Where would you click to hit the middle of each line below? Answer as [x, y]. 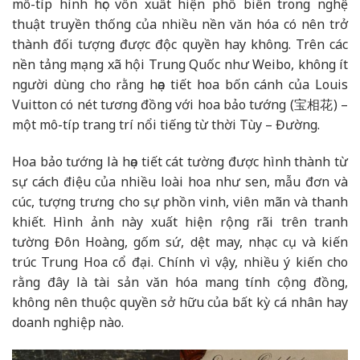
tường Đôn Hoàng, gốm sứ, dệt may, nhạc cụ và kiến [180, 241]
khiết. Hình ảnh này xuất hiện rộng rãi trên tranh [180, 221]
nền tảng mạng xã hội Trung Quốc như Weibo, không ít [180, 65]
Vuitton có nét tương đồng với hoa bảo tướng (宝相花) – [180, 105]
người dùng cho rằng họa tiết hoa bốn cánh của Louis [180, 85]
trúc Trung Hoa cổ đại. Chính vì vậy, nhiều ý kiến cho [180, 262]
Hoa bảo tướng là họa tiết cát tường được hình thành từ [180, 161]
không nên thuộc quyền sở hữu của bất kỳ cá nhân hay [180, 302]
